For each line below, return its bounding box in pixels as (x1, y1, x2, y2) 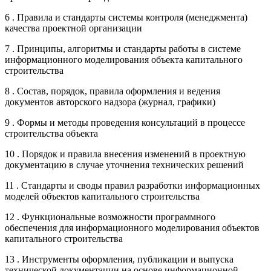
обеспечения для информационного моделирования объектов (5, 222, 260, 233)
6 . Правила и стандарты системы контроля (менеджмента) (5, 11, 247, 22)
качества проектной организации (5, 22, 142, 33)
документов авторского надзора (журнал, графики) (5, 96, 215, 107)
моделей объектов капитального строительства (5, 191, 200, 201)
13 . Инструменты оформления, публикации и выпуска (5, 253, 233, 264)
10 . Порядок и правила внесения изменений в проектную (5, 148, 246, 159)
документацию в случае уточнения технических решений (5, 159, 244, 170)
